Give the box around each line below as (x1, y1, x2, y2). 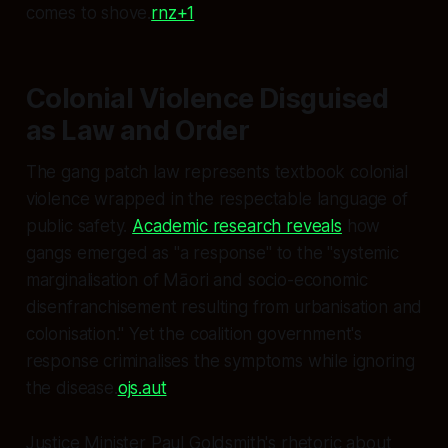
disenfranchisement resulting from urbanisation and (25, 296, 423, 317)
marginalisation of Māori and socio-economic (25, 269, 368, 290)
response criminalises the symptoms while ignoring (25, 350, 415, 371)
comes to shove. (25, 2, 152, 23)
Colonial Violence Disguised (25, 81, 389, 115)
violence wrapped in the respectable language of (25, 188, 408, 209)
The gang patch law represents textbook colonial (25, 161, 408, 182)
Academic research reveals (132, 215, 342, 236)
